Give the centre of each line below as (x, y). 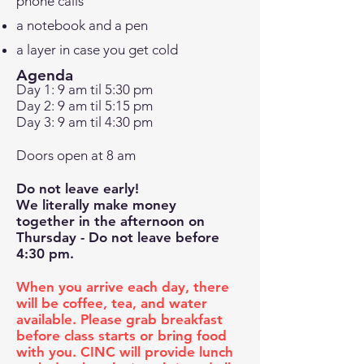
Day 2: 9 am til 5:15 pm (84, 106)
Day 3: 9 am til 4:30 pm (84, 122)
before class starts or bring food (121, 336)
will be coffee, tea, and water (112, 303)
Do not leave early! (78, 188)
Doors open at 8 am (76, 155)
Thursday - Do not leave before (118, 237)
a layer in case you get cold (97, 50)
